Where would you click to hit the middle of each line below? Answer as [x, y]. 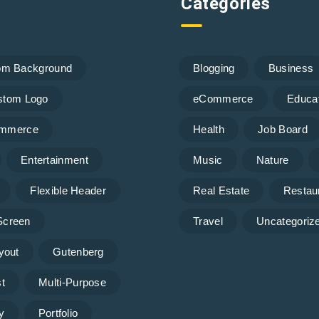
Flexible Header [68, 190]
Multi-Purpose [73, 282]
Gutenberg [78, 251]
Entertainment [54, 159]
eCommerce [223, 98]
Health [209, 129]
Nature [272, 159]
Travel [208, 221]
